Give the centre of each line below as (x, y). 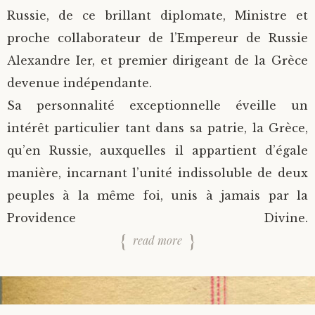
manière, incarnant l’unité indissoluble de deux (157, 173)
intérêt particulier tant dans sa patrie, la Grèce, (157, 128)
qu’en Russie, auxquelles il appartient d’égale (157, 150)
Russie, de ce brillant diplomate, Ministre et (157, 15)
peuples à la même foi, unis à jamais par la (157, 195)
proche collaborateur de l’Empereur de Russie (157, 38)
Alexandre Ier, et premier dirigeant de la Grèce (157, 60)
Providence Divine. (157, 218)
